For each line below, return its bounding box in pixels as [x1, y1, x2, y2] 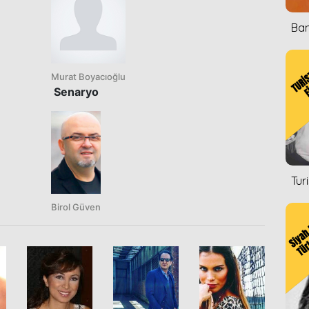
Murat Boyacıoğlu [51, 70, 126, 82]
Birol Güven [51, 201, 101, 212]
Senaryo [53, 84, 99, 99]
